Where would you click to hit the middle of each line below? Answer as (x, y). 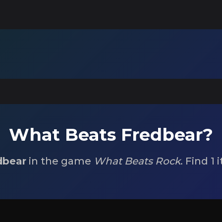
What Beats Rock (137, 161)
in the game (60, 161)
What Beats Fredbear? (111, 135)
